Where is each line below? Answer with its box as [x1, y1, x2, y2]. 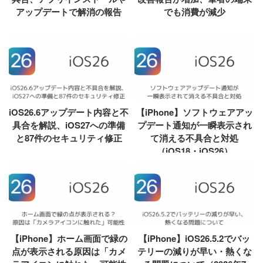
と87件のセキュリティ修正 [15, 131, 122, 144]
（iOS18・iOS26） [156, 144, 232, 157]
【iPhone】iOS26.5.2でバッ [139, 231, 250, 245]
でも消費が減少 [163, 5, 225, 18]
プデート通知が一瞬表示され [137, 118, 252, 131]
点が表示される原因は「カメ [11, 244, 126, 258]
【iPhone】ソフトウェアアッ [136, 105, 253, 119]
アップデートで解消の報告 [16, 5, 122, 18]
